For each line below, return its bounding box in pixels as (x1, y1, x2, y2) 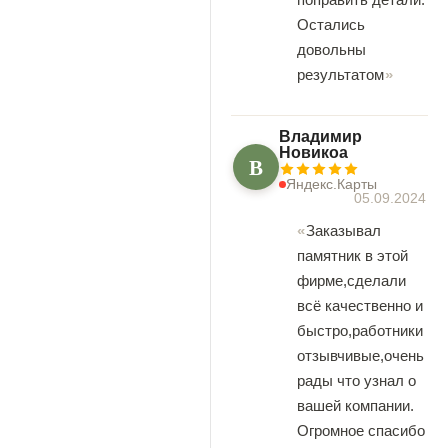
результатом (297, 66, 384, 84)
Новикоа (279, 144, 348, 162)
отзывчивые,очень (297, 347, 424, 365)
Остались (297, 16, 365, 34)
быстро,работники (297, 322, 423, 340)
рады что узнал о (297, 372, 416, 390)
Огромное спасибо (297, 422, 425, 440)
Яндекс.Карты (286, 176, 377, 193)
